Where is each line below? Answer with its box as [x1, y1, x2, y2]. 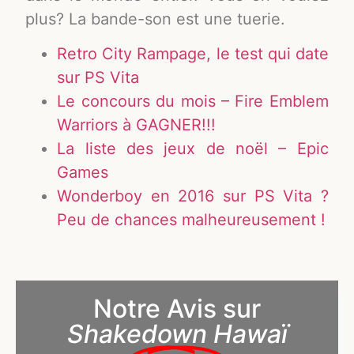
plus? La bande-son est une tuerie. [25, 9, 286, 28]
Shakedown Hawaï [66, 318, 288, 350]
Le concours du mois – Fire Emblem [57, 91, 329, 111]
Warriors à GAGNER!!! [57, 115, 217, 134]
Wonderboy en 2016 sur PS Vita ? [57, 186, 329, 205]
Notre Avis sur [93, 293, 261, 325]
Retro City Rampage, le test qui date [57, 43, 329, 63]
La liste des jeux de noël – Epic [57, 138, 329, 158]
